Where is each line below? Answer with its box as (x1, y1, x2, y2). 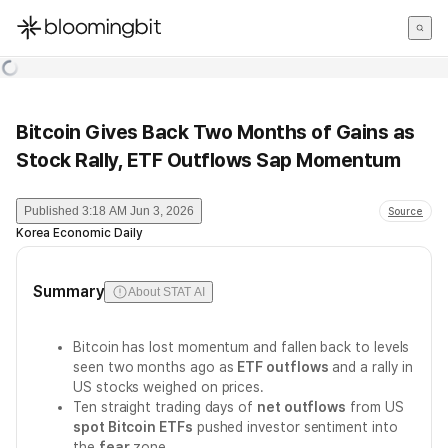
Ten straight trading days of (73, 399, 257, 415)
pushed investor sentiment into (192, 419, 398, 435)
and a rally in (328, 359, 413, 375)
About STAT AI (128, 285, 205, 299)
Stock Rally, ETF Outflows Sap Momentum (16, 148, 400, 172)
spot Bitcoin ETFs (73, 419, 193, 435)
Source (388, 205, 423, 217)
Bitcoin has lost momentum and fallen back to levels (73, 339, 410, 355)
